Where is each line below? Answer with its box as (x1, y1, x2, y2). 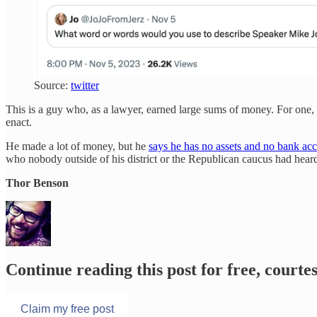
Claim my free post (21, 302, 114, 315)
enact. (6, 115, 32, 128)
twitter (71, 79, 99, 91)
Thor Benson (6, 176, 69, 189)
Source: (34, 79, 71, 91)
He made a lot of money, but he (6, 139, 149, 152)
